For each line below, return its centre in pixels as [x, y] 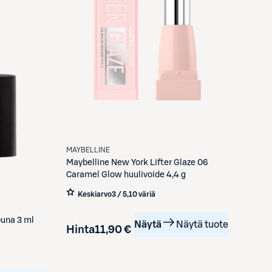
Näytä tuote [202, 224]
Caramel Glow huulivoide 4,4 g [126, 175]
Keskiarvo [94, 194]
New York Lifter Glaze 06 [159, 162]
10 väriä [142, 194]
